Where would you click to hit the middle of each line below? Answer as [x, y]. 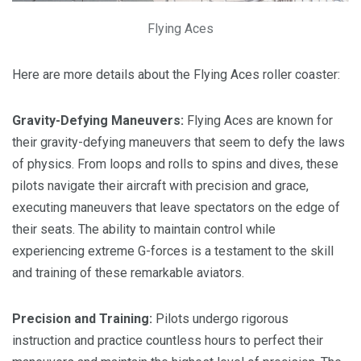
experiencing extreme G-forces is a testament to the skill [173, 251]
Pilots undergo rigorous [220, 319]
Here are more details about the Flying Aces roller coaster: [176, 75]
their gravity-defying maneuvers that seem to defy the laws [178, 143]
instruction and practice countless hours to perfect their [168, 341]
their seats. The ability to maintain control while [144, 230]
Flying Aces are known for [258, 121]
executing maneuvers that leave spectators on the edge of [176, 208]
